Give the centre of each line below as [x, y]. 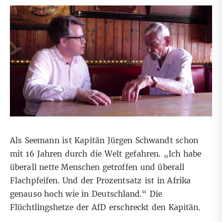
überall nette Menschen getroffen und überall [97, 167]
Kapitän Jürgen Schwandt [124, 141]
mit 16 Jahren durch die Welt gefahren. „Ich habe [106, 154]
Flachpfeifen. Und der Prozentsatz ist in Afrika [101, 181]
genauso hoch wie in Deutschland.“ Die [86, 194]
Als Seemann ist [42, 141]
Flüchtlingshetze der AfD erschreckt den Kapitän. [105, 208]
